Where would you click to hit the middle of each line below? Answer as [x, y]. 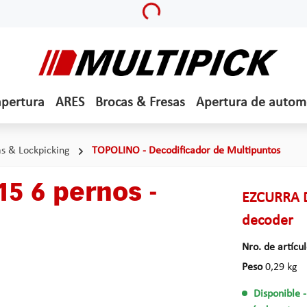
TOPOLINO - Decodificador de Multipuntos [186, 151]
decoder [267, 221]
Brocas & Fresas [140, 103]
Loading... [165, 14]
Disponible [277, 294]
